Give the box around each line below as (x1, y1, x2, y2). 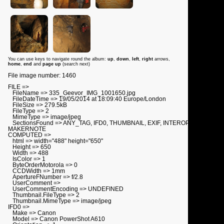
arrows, (153, 56, 170, 62)
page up (42, 61, 62, 67)
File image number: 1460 (8, 72, 76, 78)
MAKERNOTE (8, 126, 46, 132)
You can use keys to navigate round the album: (8, 56, 107, 62)
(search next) (62, 61, 90, 67)
